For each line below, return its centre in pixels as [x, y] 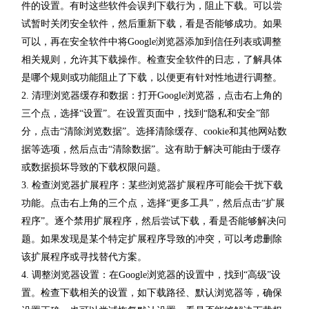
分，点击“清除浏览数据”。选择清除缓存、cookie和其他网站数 [154, 131]
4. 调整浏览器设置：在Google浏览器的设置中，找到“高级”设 [151, 275]
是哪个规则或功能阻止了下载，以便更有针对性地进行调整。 [152, 77]
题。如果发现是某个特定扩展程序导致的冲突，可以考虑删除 [152, 239]
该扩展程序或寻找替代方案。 [84, 257]
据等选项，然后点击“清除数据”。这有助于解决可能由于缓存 [151, 149]
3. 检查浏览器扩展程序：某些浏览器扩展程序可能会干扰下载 [152, 185]
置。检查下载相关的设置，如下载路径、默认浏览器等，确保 [152, 292]
